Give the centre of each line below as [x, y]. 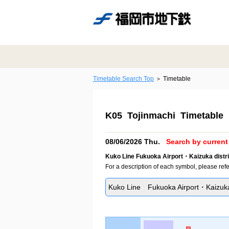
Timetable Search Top [123, 79]
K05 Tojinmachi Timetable [164, 116]
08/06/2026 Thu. [134, 142]
